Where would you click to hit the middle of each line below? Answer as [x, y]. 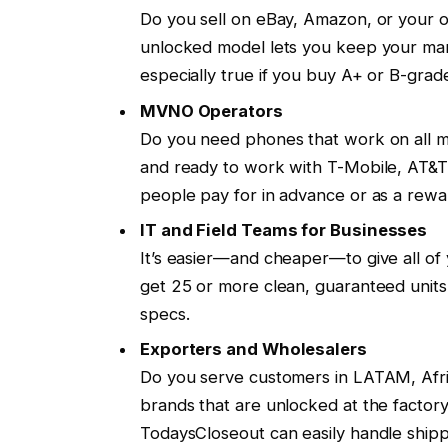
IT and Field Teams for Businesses [283, 229]
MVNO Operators [211, 110]
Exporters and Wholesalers [253, 349]
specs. [164, 313]
